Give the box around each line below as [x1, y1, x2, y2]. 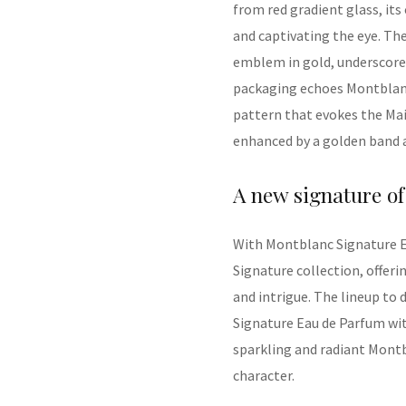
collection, [296, 260, 363, 279]
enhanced [233, 131, 293, 150]
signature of [294, 179, 404, 208]
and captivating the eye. [233, 26, 381, 45]
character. [233, 365, 295, 384]
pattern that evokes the [233, 105, 385, 124]
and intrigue [233, 286, 308, 305]
